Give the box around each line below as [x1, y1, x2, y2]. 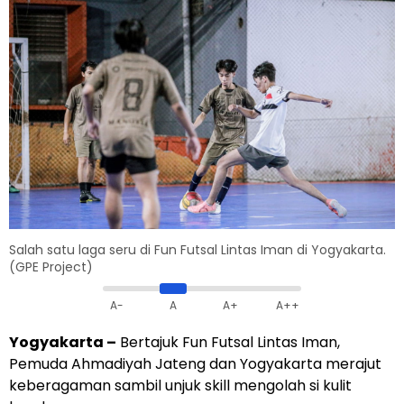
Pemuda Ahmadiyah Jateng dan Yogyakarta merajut [9, 353, 381, 375]
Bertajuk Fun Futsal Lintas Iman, [116, 332, 340, 353]
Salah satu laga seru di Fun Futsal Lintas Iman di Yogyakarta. [9, 241, 386, 260]
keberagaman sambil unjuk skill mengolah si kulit [9, 375, 352, 397]
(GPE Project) [9, 258, 93, 277]
